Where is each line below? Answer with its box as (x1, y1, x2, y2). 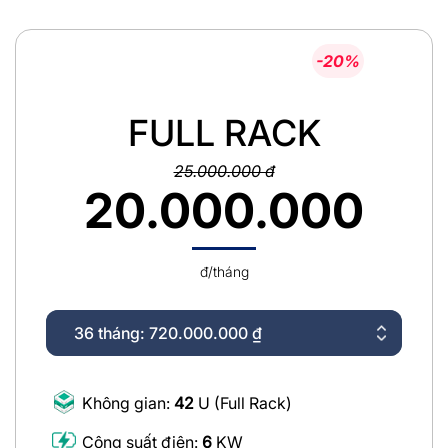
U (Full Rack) (194, 393, 292, 414)
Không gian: (82, 393, 174, 414)
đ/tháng (199, 262, 249, 280)
